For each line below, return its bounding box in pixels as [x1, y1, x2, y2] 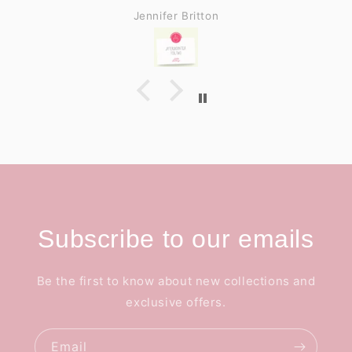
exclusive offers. [126, 294, 226, 310]
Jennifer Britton [133, 9, 219, 22]
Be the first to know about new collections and [36, 273, 316, 288]
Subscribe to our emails [38, 224, 314, 253]
